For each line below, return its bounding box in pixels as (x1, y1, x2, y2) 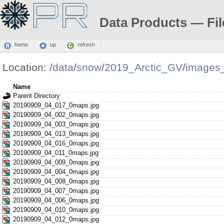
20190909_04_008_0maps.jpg (12, 177, 99, 185)
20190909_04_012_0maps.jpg (12, 215, 99, 223)
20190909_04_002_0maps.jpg (12, 110, 99, 118)
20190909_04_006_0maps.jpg (12, 196, 99, 204)
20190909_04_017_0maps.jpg (12, 101, 99, 109)
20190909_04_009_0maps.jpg (12, 158, 99, 166)
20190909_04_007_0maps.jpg (12, 186, 99, 194)
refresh (77, 41, 95, 48)
